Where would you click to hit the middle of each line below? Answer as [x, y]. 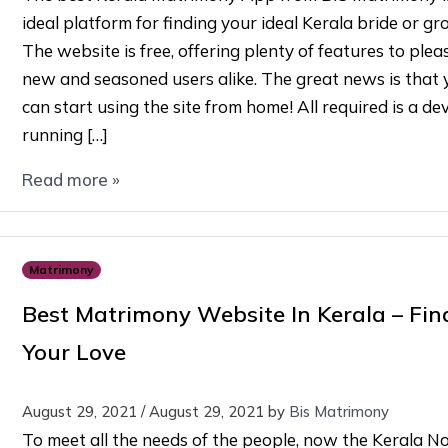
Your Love [73, 352]
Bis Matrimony [338, 412]
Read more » [70, 180]
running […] [64, 135]
